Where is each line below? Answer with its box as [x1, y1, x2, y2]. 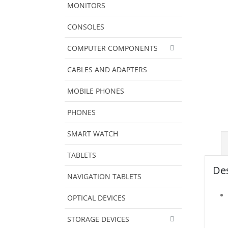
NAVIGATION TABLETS [67, 171, 141, 181]
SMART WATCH [67, 128, 118, 138]
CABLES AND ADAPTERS [67, 64, 147, 74]
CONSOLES [67, 21, 104, 32]
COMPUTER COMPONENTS [67, 43, 158, 53]
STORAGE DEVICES [67, 214, 129, 224]
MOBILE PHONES [67, 85, 124, 96]
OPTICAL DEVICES [67, 192, 126, 203]
